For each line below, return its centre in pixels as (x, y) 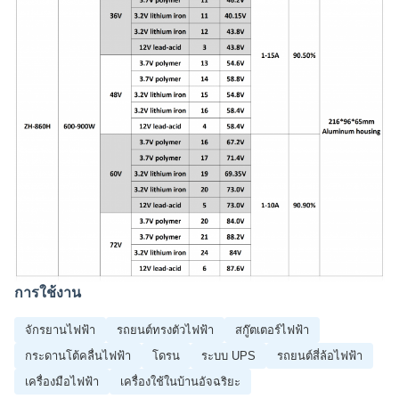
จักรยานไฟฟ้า (60, 330)
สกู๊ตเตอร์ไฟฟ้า (272, 330)
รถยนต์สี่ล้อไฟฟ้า (320, 355)
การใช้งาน (48, 292)
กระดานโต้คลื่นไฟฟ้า (78, 355)
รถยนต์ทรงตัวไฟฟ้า (165, 330)
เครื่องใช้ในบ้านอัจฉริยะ (180, 381)
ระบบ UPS (228, 355)
